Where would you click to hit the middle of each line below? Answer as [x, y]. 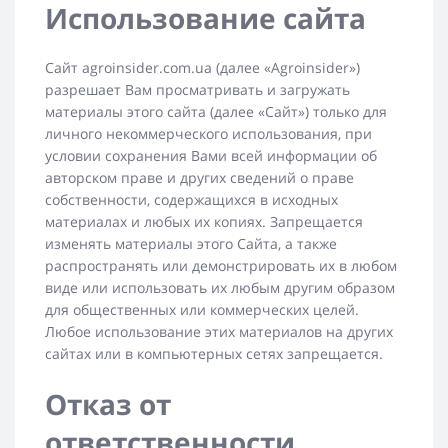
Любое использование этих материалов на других [219, 332]
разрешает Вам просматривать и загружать [197, 90]
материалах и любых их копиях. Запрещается [204, 222]
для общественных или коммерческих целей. [202, 310]
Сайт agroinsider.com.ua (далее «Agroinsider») [202, 68]
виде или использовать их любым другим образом [220, 288]
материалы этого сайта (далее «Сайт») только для [216, 112]
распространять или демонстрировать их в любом [221, 266]
